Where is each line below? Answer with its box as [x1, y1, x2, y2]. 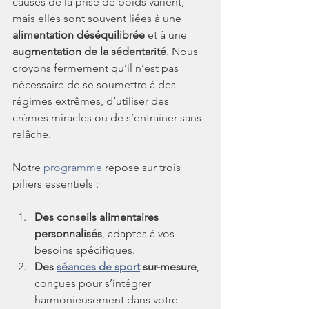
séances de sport [57, 259, 140, 273]
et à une [145, 28, 190, 41]
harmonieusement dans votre [34, 292, 181, 306]
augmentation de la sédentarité [12, 44, 166, 58]
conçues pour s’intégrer [34, 276, 154, 290]
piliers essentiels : [12, 177, 99, 190]
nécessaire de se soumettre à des [12, 77, 179, 91]
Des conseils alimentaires [34, 210, 161, 223]
